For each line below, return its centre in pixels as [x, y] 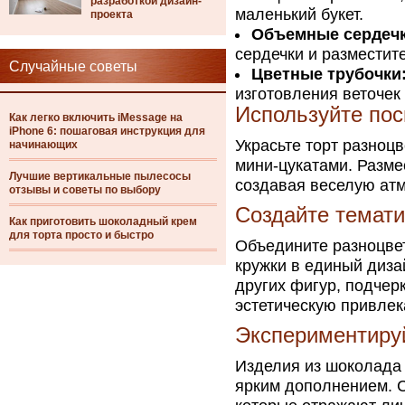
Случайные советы [73, 66]
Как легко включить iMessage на [96, 118]
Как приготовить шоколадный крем [103, 221]
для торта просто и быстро [81, 235]
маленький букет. [299, 14]
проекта [112, 14]
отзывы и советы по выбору [85, 190]
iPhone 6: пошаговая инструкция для [107, 131]
